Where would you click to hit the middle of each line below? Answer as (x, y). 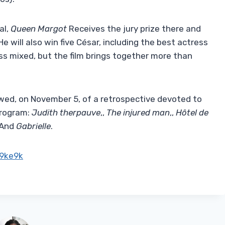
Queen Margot (39, 29)
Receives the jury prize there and (134, 29)
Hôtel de (192, 113)
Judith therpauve (66, 113)
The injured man (138, 113)
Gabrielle (33, 126)
